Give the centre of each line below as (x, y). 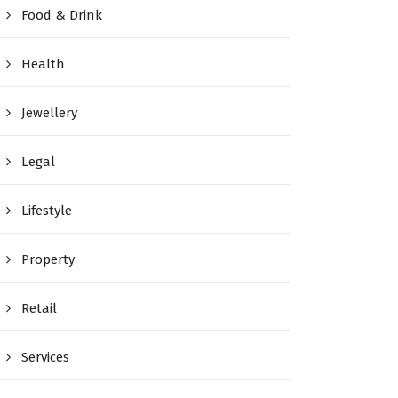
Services (46, 358)
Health (44, 64)
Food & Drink (62, 16)
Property (48, 260)
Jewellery (50, 113)
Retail (40, 309)
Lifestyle (47, 211)
